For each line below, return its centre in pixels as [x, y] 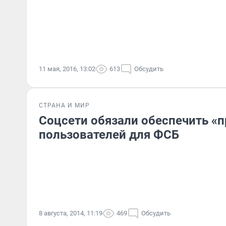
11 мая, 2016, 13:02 [67, 69]
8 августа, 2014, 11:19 [71, 213]
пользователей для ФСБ [109, 135]
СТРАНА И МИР [64, 105]
